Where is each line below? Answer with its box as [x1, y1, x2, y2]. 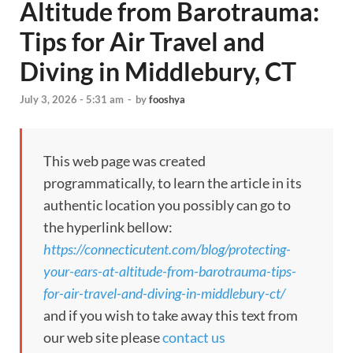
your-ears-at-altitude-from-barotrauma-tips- [43, 262, 296, 281]
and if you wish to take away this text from [43, 307, 298, 325]
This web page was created [43, 152, 206, 170]
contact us [162, 329, 225, 347]
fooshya [149, 93, 185, 106]
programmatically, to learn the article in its [43, 174, 302, 192]
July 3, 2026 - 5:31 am [20, 93, 124, 106]
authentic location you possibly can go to [43, 196, 291, 214]
